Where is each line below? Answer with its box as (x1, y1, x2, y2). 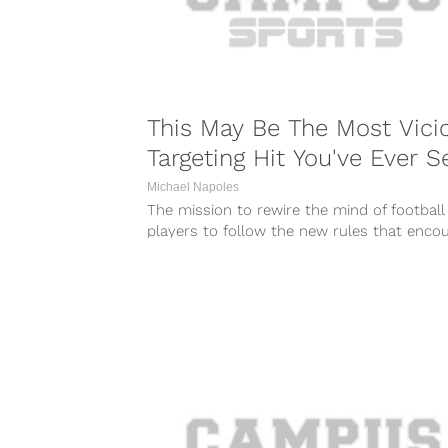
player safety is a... (147, 242, 276, 261)
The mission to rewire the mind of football (147, 200, 445, 219)
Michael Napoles (147, 179, 239, 194)
